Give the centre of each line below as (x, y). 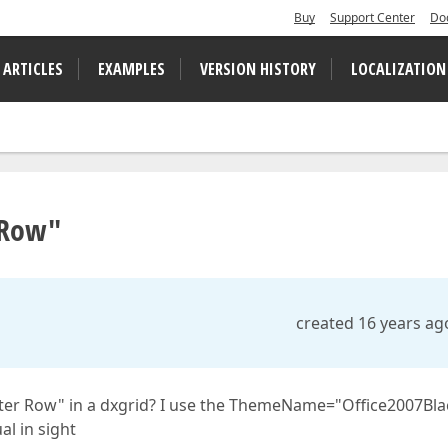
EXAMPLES (131, 69)
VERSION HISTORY (258, 69)
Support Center (372, 17)
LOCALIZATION (398, 69)
